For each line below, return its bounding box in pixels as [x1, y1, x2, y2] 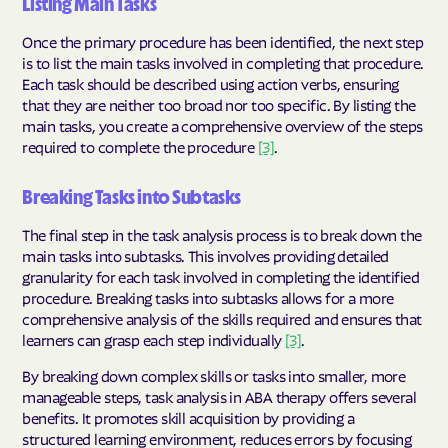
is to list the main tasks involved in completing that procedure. [22, 52, 424, 73]
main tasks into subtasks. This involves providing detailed [22, 245, 389, 266]
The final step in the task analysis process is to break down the [22, 224, 422, 245]
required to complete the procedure [22, 136, 258, 157]
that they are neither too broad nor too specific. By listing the [22, 94, 416, 115]
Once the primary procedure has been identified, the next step [22, 31, 424, 52]
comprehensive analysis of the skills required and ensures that [22, 308, 422, 329]
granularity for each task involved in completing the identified [22, 266, 420, 287]
